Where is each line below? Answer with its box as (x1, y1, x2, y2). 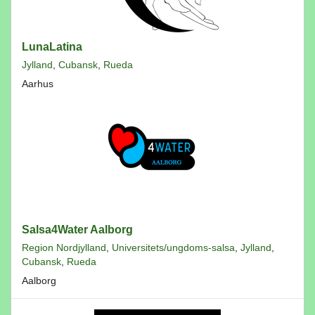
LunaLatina (22, 41, 82, 53)
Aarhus (22, 78, 53, 89)
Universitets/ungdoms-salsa (112, 242, 235, 253)
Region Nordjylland (22, 242, 106, 253)
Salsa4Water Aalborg (22, 224, 133, 236)
